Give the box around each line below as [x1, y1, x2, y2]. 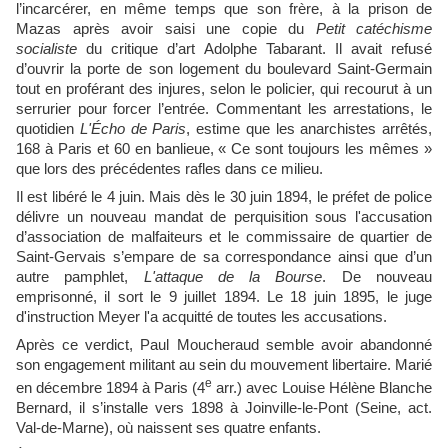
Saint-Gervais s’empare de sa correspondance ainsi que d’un [16, 248, 432, 265]
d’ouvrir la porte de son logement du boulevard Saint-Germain [16, 60, 432, 77]
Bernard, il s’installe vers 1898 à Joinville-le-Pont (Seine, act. [16, 399, 432, 416]
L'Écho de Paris [79, 120, 187, 137]
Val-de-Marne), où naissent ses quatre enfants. [16, 419, 321, 436]
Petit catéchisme [315, 20, 432, 37]
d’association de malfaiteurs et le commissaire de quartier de [16, 228, 432, 245]
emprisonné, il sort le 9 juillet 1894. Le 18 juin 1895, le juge [16, 288, 432, 305]
